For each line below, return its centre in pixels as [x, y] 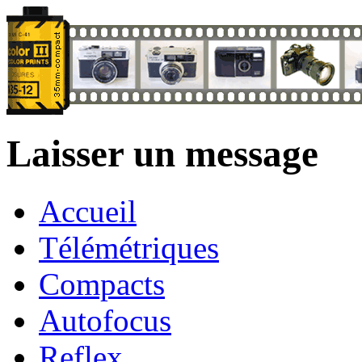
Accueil [88, 211]
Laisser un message [162, 154]
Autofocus [105, 320]
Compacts [102, 284]
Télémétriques [129, 247]
